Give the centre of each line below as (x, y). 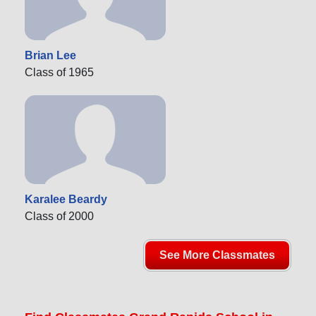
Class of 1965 (59, 73)
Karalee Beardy (66, 200)
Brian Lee (50, 56)
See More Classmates (217, 255)
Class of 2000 (59, 217)
